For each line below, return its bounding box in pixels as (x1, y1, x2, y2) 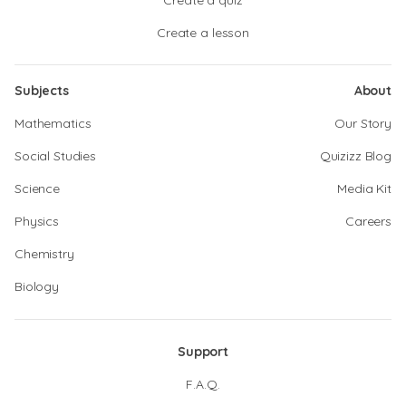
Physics (14, 213, 60, 229)
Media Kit (337, 180, 391, 197)
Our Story (334, 115, 391, 131)
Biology (14, 278, 60, 295)
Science (14, 180, 61, 197)
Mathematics (14, 115, 92, 131)
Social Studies (14, 148, 97, 164)
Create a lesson (157, 24, 249, 41)
